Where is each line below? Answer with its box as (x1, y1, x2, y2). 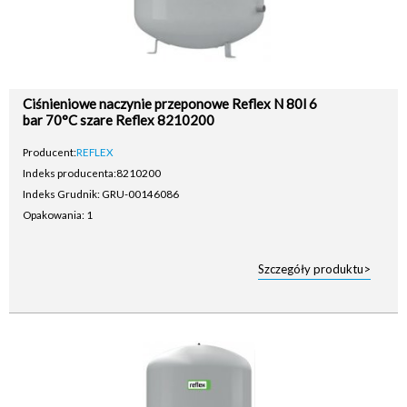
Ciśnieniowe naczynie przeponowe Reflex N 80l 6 (23, 95, 317, 112)
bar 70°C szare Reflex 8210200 (23, 112, 214, 128)
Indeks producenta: (23, 166, 116, 179)
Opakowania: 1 (23, 208, 93, 221)
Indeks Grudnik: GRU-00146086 (23, 187, 179, 200)
